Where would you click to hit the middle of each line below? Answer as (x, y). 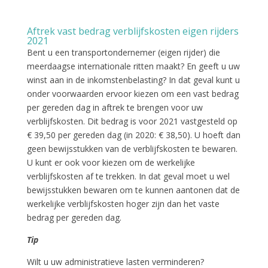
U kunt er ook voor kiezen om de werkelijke (111, 162)
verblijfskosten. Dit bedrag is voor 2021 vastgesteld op (132, 121)
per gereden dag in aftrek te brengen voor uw (115, 107)
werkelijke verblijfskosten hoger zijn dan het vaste (123, 203)
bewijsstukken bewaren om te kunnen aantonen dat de (133, 190)
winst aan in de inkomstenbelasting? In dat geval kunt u (133, 80)
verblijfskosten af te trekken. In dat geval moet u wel (128, 176)
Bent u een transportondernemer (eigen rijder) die (123, 52)
